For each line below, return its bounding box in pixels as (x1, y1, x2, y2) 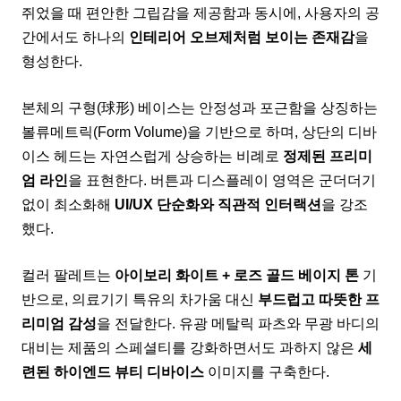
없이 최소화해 (21, 195, 115, 212)
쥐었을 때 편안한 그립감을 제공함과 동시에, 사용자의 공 (21, 4, 380, 21)
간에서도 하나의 (21, 29, 129, 46)
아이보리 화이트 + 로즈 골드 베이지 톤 (115, 266, 359, 283)
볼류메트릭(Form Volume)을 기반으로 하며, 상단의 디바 (21, 123, 377, 140)
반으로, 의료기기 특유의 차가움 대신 (21, 290, 258, 307)
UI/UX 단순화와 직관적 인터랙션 (115, 195, 321, 212)
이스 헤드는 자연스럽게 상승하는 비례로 (21, 147, 283, 164)
